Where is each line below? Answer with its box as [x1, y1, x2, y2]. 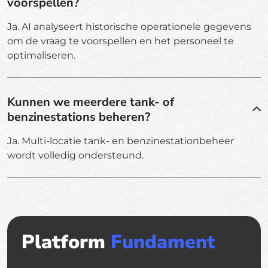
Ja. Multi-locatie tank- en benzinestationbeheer [7, 135, 234, 147]
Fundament [111, 229, 215, 255]
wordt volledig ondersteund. [7, 149, 144, 161]
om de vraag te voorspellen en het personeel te [7, 35, 234, 47]
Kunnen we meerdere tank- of [7, 93, 174, 110]
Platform [22, 229, 111, 255]
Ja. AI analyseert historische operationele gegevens [7, 20, 251, 32]
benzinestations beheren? [7, 108, 150, 125]
